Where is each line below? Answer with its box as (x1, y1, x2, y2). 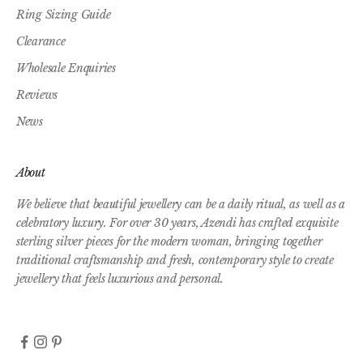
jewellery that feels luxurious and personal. (16, 271, 224, 286)
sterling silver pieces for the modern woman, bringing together (16, 233, 322, 249)
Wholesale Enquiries (16, 60, 116, 75)
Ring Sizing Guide (16, 6, 111, 22)
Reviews (16, 87, 58, 102)
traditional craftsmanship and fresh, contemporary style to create (16, 252, 334, 267)
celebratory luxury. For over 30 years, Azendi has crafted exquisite (16, 215, 339, 230)
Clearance (16, 33, 66, 49)
